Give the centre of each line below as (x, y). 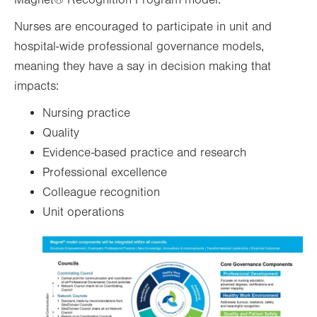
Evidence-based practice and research (144, 152)
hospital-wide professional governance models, (139, 46)
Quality (61, 133)
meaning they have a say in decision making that (143, 66)
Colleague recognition (101, 192)
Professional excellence (105, 172)
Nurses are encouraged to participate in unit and (143, 27)
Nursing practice (86, 113)
